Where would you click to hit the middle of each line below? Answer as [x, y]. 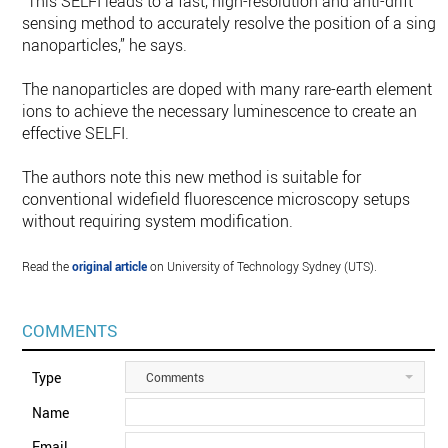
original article [110, 266]
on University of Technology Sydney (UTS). [262, 266]
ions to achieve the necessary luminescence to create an [220, 111]
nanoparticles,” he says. [105, 45]
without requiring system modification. [158, 221]
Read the [47, 266]
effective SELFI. [76, 133]
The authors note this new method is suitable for [192, 177]
